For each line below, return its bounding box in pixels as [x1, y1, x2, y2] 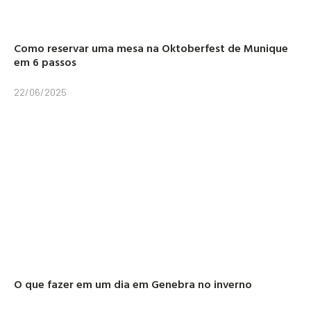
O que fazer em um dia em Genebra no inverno [14, 275, 252, 292]
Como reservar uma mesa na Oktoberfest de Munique [14, 39, 288, 56]
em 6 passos [14, 53, 76, 70]
